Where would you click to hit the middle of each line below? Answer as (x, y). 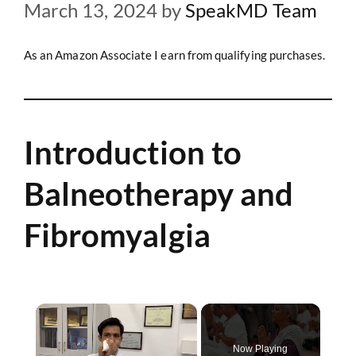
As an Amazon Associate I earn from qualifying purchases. (175, 54)
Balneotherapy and (159, 193)
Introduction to (133, 152)
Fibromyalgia (117, 235)
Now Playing (260, 348)
